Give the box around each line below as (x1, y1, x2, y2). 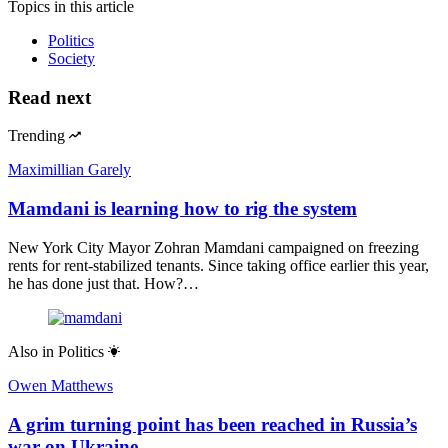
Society (48, 49, 95, 67)
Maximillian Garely (8, 161, 131, 179)
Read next (8, 86, 91, 108)
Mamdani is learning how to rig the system (8, 198, 357, 220)
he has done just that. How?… (8, 274, 199, 292)
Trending (8, 127, 65, 145)
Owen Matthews (8, 376, 113, 394)
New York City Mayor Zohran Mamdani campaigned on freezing (8, 238, 419, 256)
